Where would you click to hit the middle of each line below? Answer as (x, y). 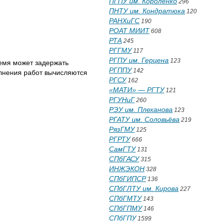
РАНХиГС (124, 21)
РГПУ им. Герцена (139, 60)
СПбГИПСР (128, 179)
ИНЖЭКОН (127, 169)
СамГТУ (122, 149)
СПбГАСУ (124, 159)
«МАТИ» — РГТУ (137, 90)
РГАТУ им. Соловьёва (144, 119)
